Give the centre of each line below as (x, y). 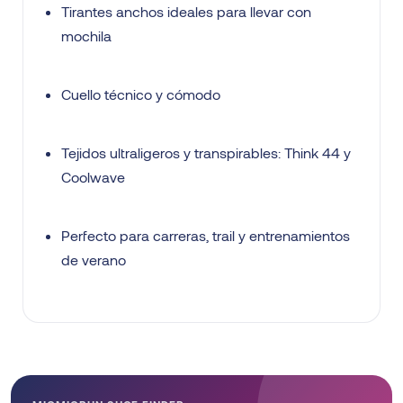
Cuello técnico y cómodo (141, 94)
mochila (86, 36)
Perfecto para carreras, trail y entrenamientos (206, 236)
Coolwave (93, 177)
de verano (94, 260)
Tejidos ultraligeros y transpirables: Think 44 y (206, 153)
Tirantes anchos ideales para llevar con (186, 12)
